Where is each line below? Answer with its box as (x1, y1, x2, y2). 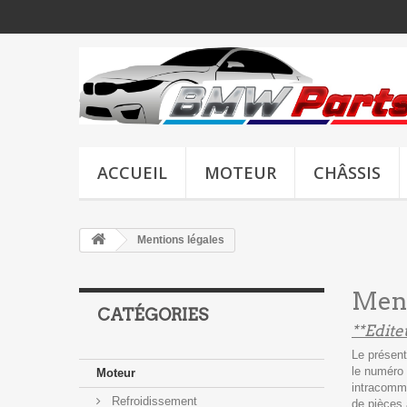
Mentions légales (134, 233, 224, 246)
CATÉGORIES (97, 304, 208, 324)
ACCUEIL (97, 161, 167, 184)
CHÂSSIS (313, 161, 381, 184)
